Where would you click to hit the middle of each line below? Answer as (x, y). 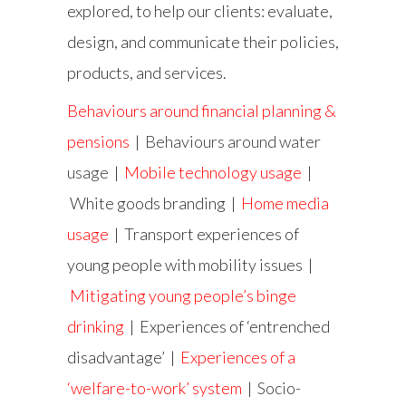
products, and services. (147, 73)
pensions (98, 142)
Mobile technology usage (213, 173)
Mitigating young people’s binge (183, 296)
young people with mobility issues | (190, 265)
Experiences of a (238, 358)
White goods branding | (154, 203)
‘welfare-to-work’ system (155, 388)
